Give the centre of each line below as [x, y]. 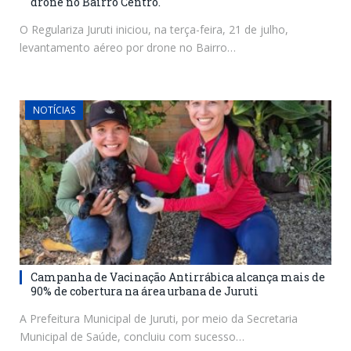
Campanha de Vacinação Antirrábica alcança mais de [178, 277]
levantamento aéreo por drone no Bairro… [128, 47]
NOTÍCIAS [54, 110]
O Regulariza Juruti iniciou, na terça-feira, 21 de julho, [154, 29]
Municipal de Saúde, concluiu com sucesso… [132, 336]
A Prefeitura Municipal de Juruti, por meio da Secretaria [159, 318]
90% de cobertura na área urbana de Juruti [145, 291]
